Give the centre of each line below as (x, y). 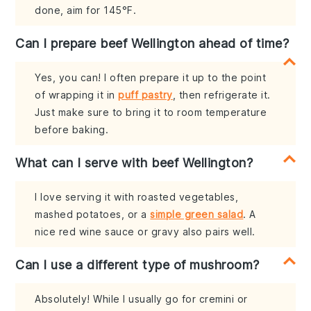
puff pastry (145, 94)
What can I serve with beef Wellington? (134, 162)
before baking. (72, 129)
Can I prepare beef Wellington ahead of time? (152, 43)
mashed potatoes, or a (93, 214)
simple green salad (197, 214)
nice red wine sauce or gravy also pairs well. (145, 231)
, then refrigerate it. (221, 94)
